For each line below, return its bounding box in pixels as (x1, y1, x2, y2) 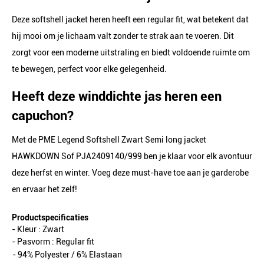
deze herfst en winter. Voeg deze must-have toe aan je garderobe (12, 168, 249, 177)
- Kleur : (12, 225, 41, 234)
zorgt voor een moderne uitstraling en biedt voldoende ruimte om (12, 48, 250, 57)
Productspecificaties (12, 213, 88, 222)
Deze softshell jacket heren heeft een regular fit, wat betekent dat (12, 15, 249, 24)
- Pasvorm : (12, 237, 54, 246)
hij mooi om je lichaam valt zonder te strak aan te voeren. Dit (12, 31, 234, 41)
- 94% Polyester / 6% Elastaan (12, 250, 122, 259)
